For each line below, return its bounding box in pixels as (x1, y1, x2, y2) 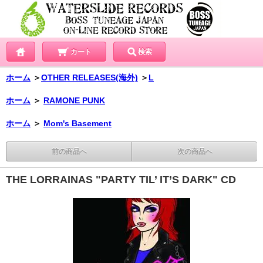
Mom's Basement (43, 119, 112, 129)
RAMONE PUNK (43, 96, 105, 106)
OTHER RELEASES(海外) (41, 73, 138, 83)
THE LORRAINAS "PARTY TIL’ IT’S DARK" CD (6, 174, 236, 186)
